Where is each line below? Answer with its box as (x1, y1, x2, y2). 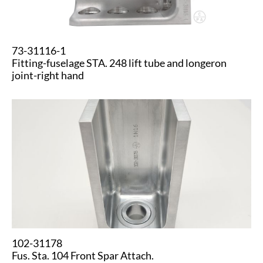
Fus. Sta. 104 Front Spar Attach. (12, 249, 154, 262)
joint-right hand (12, 69, 84, 82)
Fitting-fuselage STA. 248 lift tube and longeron (12, 56, 227, 69)
